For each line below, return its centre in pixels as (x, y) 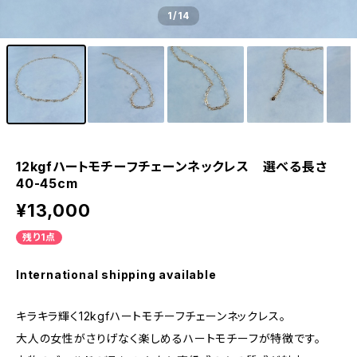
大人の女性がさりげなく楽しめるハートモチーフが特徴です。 (169, 338)
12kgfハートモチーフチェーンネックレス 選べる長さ (172, 167)
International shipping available (116, 275)
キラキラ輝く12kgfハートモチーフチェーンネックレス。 (151, 316)
